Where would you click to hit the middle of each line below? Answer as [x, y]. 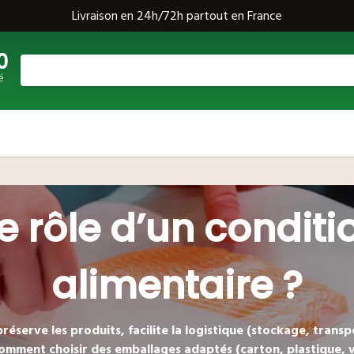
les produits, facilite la [116, 330]
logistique [214, 330]
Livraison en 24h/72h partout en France [177, 16]
